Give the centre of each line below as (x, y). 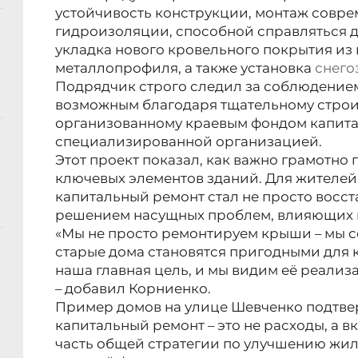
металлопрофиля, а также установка (185, 68)
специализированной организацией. (189, 142)
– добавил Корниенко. (133, 289)
